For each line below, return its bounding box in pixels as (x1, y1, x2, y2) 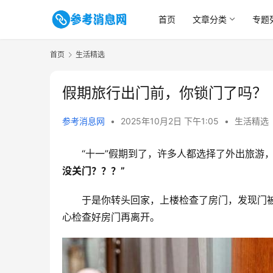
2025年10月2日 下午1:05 (121, 116, 221, 127)
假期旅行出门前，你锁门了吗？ (62, 84, 267, 102)
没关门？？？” (62, 165, 125, 177)
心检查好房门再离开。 (62, 211, 160, 224)
